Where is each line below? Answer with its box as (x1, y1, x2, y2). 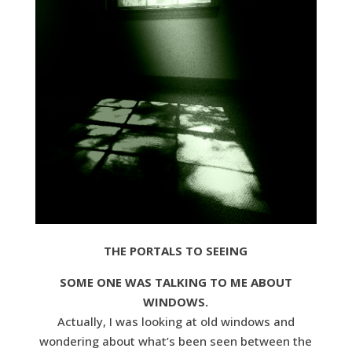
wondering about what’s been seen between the (39, 332, 313, 349)
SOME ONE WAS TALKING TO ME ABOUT (59, 273, 292, 290)
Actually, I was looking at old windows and (57, 313, 295, 329)
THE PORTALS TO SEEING (104, 242, 248, 258)
